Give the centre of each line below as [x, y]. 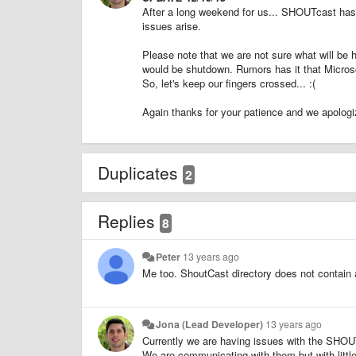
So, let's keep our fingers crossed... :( [229, 83]
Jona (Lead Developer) [210, 324]
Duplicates [140, 172]
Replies [129, 221]
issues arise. [172, 25]
